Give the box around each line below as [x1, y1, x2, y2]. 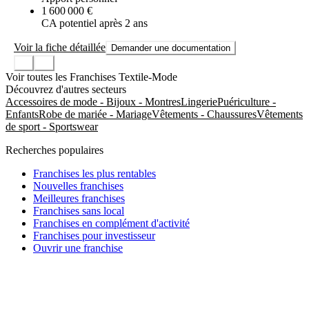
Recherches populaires [6, 143, 103, 156]
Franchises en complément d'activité [33, 217, 190, 229]
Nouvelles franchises [33, 179, 123, 192]
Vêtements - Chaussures [152, 108, 257, 120]
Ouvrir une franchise [33, 241, 123, 254]
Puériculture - [217, 95, 276, 108]
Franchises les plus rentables [33, 167, 156, 179]
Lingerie [181, 95, 217, 108]
